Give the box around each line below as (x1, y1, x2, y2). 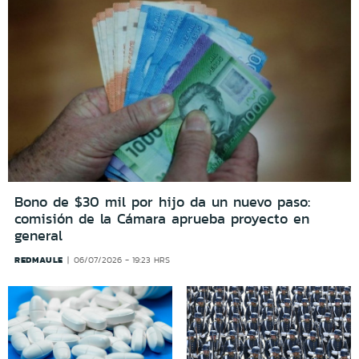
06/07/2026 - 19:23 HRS (74, 253, 171, 266)
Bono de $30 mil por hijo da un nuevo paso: (14, 191, 310, 212)
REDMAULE (14, 252, 63, 266)
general (14, 224, 63, 246)
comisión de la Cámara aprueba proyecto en (14, 208, 309, 229)
